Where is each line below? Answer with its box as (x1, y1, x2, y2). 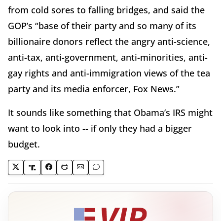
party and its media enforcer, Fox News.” (8, 83, 180, 95)
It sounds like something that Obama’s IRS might (8, 107, 213, 119)
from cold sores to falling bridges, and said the (8, 4, 205, 16)
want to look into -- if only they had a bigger (8, 122, 192, 135)
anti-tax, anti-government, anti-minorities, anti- (8, 51, 208, 64)
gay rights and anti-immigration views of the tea (8, 67, 210, 79)
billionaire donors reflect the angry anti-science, (8, 36, 210, 48)
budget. (8, 138, 40, 150)
